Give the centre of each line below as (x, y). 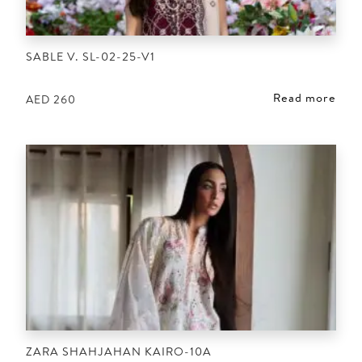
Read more (305, 98)
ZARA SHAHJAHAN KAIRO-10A (119, 351)
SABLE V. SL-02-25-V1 (90, 56)
